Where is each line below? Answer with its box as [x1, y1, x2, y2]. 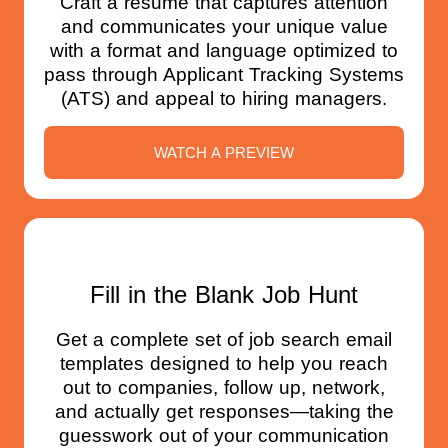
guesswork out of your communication [59, 424, 389, 446]
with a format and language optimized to [50, 40, 398, 62]
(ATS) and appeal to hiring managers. [61, 88, 387, 110]
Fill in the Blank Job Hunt [90, 280, 358, 308]
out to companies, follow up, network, [63, 376, 385, 398]
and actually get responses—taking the [54, 400, 394, 422]
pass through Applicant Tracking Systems [44, 64, 404, 86]
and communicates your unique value [60, 16, 388, 38]
